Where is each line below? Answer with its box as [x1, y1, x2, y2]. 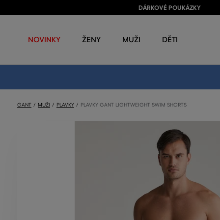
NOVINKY [28, 35, 60, 44]
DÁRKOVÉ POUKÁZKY [138, 4, 201, 12]
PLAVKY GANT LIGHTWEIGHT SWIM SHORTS [81, 102, 187, 108]
